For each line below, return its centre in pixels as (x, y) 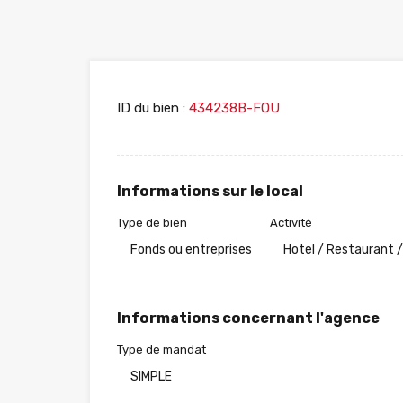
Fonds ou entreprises (191, 250)
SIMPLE (151, 377)
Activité (291, 223)
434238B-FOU (233, 108)
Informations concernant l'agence (248, 318)
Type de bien (152, 223)
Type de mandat (161, 350)
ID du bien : (151, 108)
